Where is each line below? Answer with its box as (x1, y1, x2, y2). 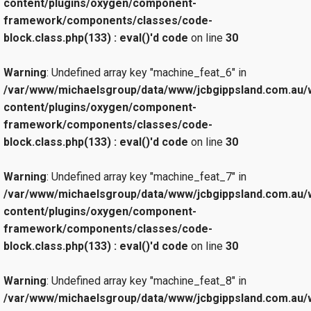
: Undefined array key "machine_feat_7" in (47, 169, 246, 183)
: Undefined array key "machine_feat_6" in (47, 65, 246, 79)
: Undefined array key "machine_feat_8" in (47, 274, 246, 287)
